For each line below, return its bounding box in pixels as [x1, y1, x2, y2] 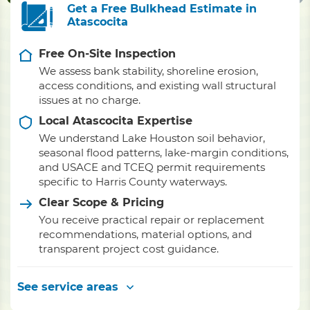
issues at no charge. [39, 93, 140, 107]
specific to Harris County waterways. [39, 175, 227, 188]
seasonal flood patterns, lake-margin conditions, [39, 146, 289, 159]
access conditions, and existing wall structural [39, 79, 276, 92]
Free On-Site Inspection [39, 47, 176, 60]
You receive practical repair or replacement [39, 213, 264, 226]
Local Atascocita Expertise [39, 114, 192, 127]
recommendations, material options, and [39, 228, 252, 241]
